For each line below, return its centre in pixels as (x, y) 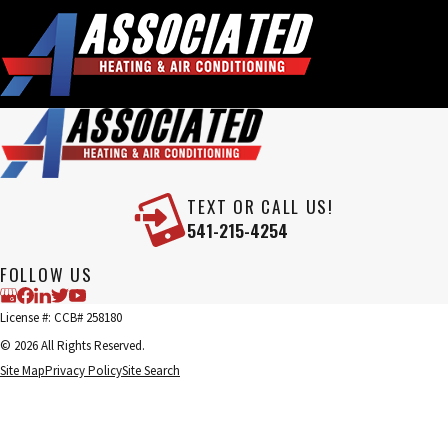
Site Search (151, 371)
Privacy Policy (83, 371)
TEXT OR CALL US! (260, 206)
